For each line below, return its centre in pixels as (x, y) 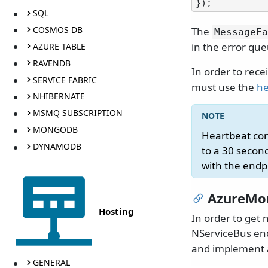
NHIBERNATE (59, 96)
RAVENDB (51, 63)
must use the (224, 87)
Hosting (116, 211)
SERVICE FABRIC (65, 80)
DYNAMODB (57, 147)
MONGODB (55, 130)
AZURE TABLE (59, 46)
